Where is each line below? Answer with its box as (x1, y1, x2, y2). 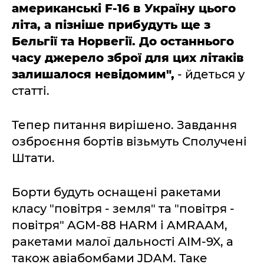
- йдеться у (174, 67, 245, 82)
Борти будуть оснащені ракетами (12, 185, 221, 200)
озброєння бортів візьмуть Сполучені (12, 134, 247, 149)
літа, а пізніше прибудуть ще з (12, 18, 210, 32)
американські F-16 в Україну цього (12, 1, 236, 16)
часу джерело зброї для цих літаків (12, 51, 244, 65)
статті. (12, 84, 49, 98)
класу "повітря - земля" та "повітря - (12, 202, 235, 216)
